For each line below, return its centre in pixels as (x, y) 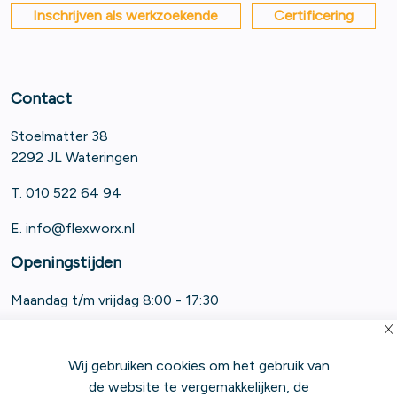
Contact (41, 98)
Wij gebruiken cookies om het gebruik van (198, 366)
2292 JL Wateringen (74, 157)
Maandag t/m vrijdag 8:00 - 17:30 (115, 300)
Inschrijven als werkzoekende (126, 15)
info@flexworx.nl (80, 228)
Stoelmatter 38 (59, 136)
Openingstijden (66, 262)
